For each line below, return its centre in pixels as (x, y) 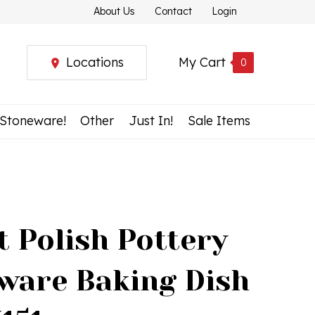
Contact (173, 11)
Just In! (151, 121)
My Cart (202, 62)
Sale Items (219, 121)
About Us (114, 11)
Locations (95, 62)
